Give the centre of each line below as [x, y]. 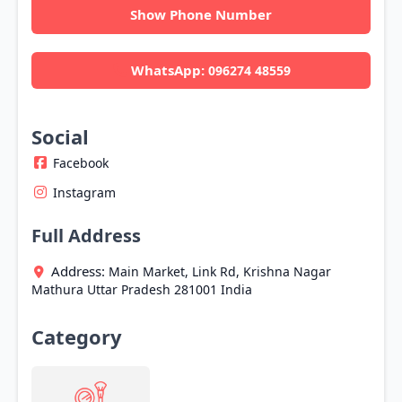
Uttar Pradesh [129, 289]
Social [60, 137]
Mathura [57, 289]
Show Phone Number [201, 15]
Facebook [81, 163]
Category [77, 336]
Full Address [86, 236]
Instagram [84, 193]
